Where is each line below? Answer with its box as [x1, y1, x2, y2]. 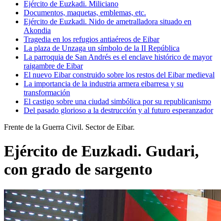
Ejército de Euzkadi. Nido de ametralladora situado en [24, 17, 191, 26]
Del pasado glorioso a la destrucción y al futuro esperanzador [24, 106, 213, 114]
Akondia [24, 26, 51, 35]
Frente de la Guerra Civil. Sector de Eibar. [4, 122, 135, 131]
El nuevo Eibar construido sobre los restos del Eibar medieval [24, 70, 215, 79]
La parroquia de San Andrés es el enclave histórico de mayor [24, 52, 212, 61]
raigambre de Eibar [24, 61, 83, 70]
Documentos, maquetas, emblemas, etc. [24, 8, 146, 17]
